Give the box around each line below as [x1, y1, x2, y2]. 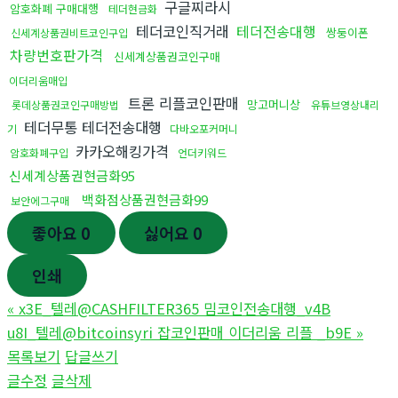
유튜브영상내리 [311, 96, 379, 112]
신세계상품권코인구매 [114, 47, 220, 65]
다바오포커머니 [170, 120, 238, 136]
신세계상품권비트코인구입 [11, 24, 128, 40]
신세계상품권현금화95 [9, 165, 135, 185]
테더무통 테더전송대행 [20, 115, 166, 138]
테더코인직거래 [131, 20, 234, 42]
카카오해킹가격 [71, 139, 173, 162]
